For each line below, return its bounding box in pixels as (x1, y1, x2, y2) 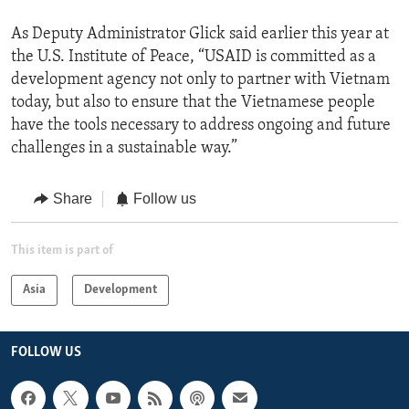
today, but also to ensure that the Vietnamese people (11, 94, 375, 112)
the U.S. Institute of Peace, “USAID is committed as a (11, 48, 376, 67)
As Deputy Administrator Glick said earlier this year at (11, 26, 389, 44)
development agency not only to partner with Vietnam (11, 71, 390, 89)
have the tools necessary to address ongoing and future (11, 117, 391, 135)
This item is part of (11, 243, 113, 257)
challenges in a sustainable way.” (11, 140, 237, 158)
